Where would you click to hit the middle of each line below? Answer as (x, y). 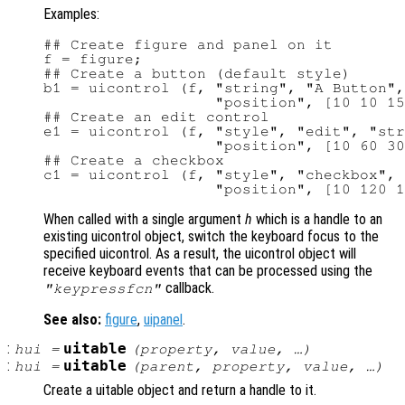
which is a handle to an (317, 220)
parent (167, 367)
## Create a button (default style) (197, 74)
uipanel (163, 320)
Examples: (71, 14)
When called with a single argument (144, 220)
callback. (188, 288)
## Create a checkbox (134, 160)
